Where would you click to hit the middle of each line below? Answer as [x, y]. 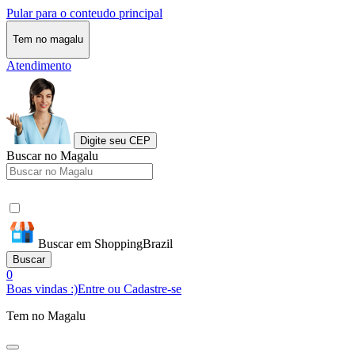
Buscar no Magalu [52, 155]
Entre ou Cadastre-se [130, 288]
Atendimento [39, 65]
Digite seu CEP [115, 140]
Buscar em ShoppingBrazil [105, 243]
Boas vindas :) [42, 288]
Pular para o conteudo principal [84, 13]
